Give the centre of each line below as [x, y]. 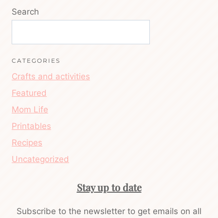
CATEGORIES [36, 61]
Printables [31, 126]
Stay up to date [109, 187]
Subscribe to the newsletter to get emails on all [109, 211]
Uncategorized [40, 159]
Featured [29, 93]
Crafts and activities [51, 77]
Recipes [27, 143]
